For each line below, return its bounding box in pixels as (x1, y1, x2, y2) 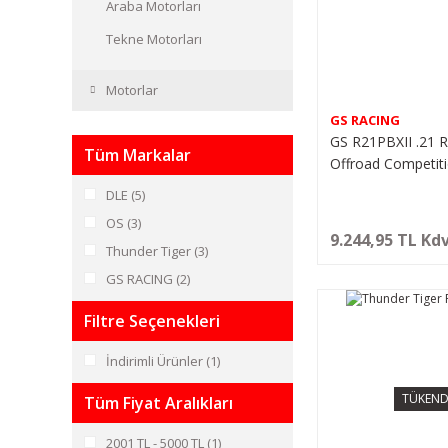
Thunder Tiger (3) (106, 242, 208, 260)
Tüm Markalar (84, 144, 191, 166)
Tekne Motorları (106, 30, 202, 48)
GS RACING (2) (106, 270, 190, 288)
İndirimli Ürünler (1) (106, 352, 220, 370)
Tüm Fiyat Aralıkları (84, 392, 233, 414)
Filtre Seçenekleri (84, 310, 220, 332)
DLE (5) (106, 186, 145, 204)
